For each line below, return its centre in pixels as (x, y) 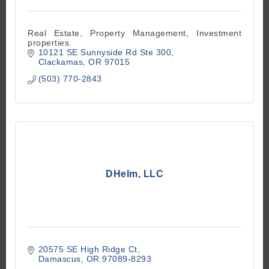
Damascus (59, 259)
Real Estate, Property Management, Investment (134, 33)
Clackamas (60, 62)
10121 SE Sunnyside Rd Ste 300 (104, 53)
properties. (50, 43)
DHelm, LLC (134, 174)
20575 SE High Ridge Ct (88, 249)
